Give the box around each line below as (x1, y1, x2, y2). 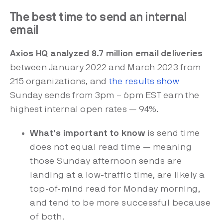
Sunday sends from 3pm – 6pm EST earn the (10, 91, 199, 100)
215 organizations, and (10, 77, 107, 86)
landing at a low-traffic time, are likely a (30, 171, 205, 180)
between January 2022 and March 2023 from (10, 63, 201, 72)
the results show (109, 77, 179, 86)
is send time (145, 129, 200, 138)
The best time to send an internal (10, 11, 187, 23)
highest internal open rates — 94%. (10, 105, 159, 114)
